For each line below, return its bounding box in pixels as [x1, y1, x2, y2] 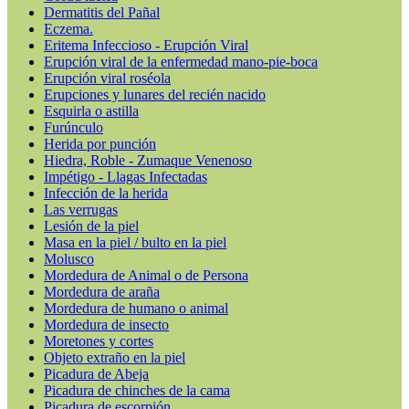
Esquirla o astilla [44, 102, 139, 119]
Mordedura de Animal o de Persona [44, 267, 248, 283]
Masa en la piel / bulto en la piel [44, 234, 226, 250]
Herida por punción [44, 135, 156, 152]
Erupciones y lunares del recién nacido [44, 86, 266, 102]
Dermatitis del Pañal [44, 4, 160, 20]
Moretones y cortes [44, 332, 153, 349]
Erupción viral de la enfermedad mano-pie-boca [44, 53, 318, 69]
